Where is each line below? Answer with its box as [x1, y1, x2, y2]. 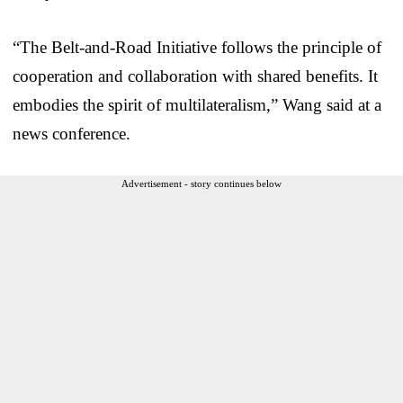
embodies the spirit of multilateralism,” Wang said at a [13, 94, 381, 114]
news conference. [13, 123, 130, 143]
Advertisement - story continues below [121, 177, 282, 189]
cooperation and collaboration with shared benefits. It [13, 66, 378, 85]
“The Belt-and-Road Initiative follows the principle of [13, 37, 381, 57]
